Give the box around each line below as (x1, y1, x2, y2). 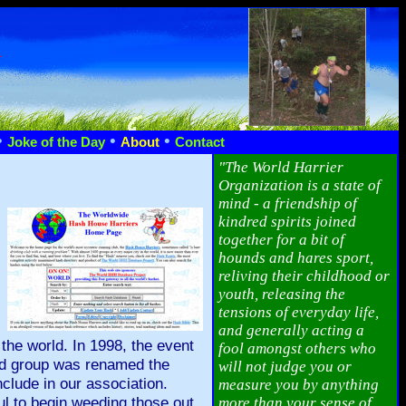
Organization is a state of (218, 177, 381, 194)
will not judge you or (218, 358, 352, 375)
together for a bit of (218, 231, 344, 248)
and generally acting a (218, 322, 364, 339)
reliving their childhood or (218, 267, 390, 285)
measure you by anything (218, 376, 379, 393)
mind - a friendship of (218, 195, 357, 212)
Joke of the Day (7, 135, 105, 150)
